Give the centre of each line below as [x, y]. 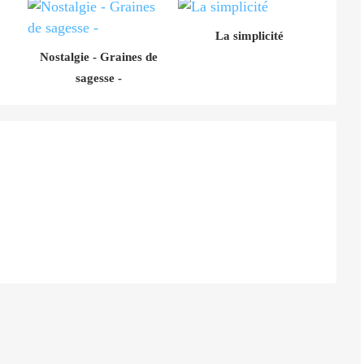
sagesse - [99, 78]
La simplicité [249, 35]
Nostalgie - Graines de [99, 56]
